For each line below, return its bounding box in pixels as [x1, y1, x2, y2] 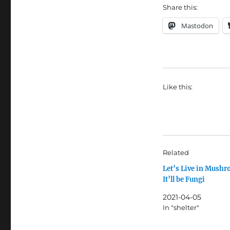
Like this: [162, 82, 193, 91]
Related [162, 148, 189, 157]
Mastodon [181, 21, 213, 30]
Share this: [162, 3, 198, 11]
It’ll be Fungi [162, 175, 205, 184]
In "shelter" [162, 203, 199, 212]
